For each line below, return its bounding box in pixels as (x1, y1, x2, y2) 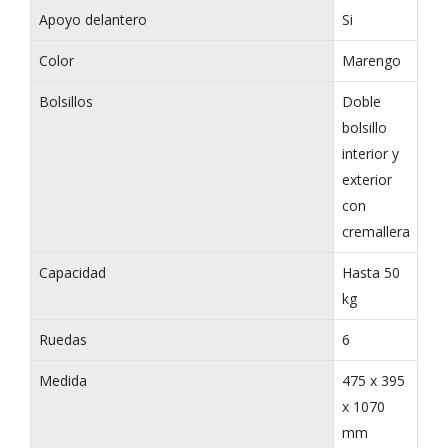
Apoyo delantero (38, 9, 147, 29)
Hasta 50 (341, 262, 400, 282)
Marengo (341, 50, 401, 70)
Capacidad (38, 262, 106, 282)
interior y (341, 143, 399, 163)
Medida (38, 370, 87, 390)
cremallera (341, 221, 410, 241)
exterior (341, 169, 392, 189)
